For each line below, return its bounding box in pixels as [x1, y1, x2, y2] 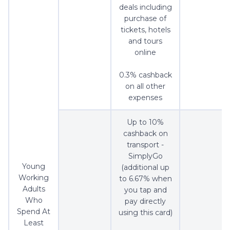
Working [18, 173, 49, 183]
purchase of [124, 14, 166, 24]
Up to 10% [127, 118, 164, 127]
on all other [125, 82, 165, 91]
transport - [127, 140, 164, 150]
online [135, 48, 156, 57]
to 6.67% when [119, 174, 172, 184]
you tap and [124, 185, 167, 195]
